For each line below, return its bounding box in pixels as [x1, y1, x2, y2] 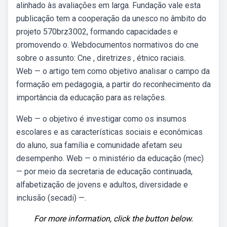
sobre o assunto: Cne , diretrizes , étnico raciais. [16, 53, 185, 63]
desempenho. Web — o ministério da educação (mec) [16, 154, 204, 163]
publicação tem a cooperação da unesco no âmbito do [16, 14, 206, 23]
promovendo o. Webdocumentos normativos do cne [16, 40, 199, 50]
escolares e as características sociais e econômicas [16, 127, 203, 137]
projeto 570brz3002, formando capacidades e [16, 27, 178, 36]
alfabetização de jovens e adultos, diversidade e [16, 180, 188, 190]
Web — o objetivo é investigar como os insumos [16, 114, 186, 124]
